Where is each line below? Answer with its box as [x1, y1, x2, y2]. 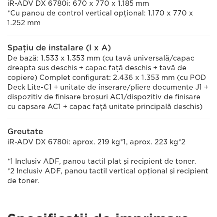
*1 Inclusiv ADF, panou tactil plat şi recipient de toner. [7, 157, 196, 165]
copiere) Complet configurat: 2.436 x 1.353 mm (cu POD [7, 74, 206, 81]
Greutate [7, 127, 43, 136]
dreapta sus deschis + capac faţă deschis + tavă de [7, 64, 186, 72]
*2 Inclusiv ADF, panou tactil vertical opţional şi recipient [7, 167, 208, 175]
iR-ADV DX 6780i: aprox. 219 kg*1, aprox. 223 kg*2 [7, 138, 186, 146]
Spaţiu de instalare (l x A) [7, 43, 111, 52]
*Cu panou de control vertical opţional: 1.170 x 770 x [7, 9, 193, 17]
